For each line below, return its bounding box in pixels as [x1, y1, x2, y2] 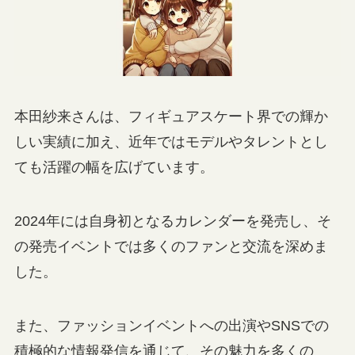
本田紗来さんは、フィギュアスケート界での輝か [13, 109, 328, 125]
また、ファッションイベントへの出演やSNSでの [13, 318, 329, 334]
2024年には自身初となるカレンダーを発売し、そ [13, 213, 331, 230]
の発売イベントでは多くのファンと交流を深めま [13, 239, 328, 255]
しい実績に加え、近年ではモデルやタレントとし [13, 134, 328, 151]
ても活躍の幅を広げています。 [13, 159, 214, 176]
